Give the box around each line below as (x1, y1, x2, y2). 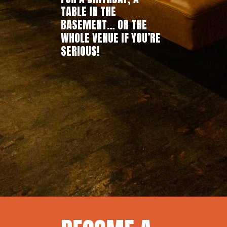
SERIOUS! (61, 42, 100, 59)
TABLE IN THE (61, 3, 116, 20)
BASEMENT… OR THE (61, 16, 147, 33)
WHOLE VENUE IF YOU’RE (61, 29, 161, 46)
